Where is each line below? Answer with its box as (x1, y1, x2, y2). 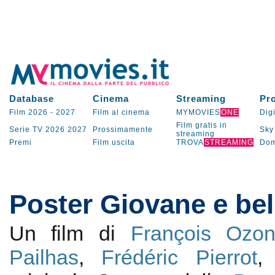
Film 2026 (9, 108, 48, 117)
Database (9, 93, 54, 104)
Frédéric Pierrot (101, 246, 257, 269)
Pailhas (9, 246, 79, 269)
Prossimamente (92, 125, 153, 134)
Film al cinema (92, 108, 150, 117)
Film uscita (92, 138, 135, 147)
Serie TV (9, 125, 43, 134)
